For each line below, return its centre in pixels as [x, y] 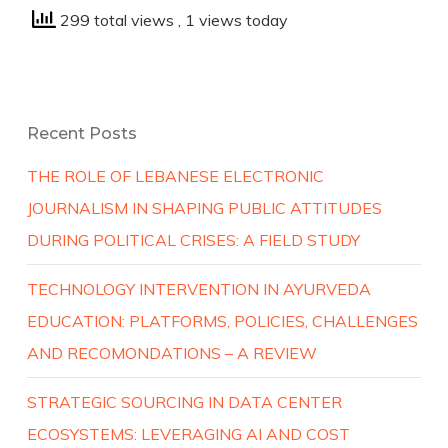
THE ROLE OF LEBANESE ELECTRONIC [175, 175]
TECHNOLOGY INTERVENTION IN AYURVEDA [198, 288]
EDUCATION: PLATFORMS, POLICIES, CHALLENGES [222, 320]
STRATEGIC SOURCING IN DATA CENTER [184, 401]
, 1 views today [232, 20]
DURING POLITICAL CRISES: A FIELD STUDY [193, 239]
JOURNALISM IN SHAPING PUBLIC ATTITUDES [204, 207]
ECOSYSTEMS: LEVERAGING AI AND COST [188, 433]
